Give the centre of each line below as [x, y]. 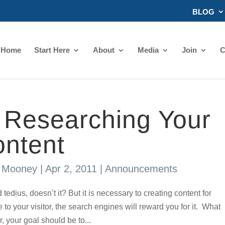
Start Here [52, 50]
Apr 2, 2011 [71, 169]
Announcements [141, 169]
